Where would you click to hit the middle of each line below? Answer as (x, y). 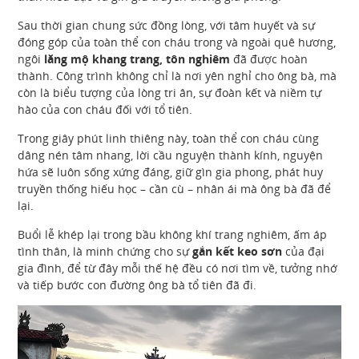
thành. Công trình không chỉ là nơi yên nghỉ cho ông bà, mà (177, 76)
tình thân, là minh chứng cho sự (105, 251)
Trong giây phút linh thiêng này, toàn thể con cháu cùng (169, 138)
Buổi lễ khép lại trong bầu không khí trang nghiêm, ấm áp (173, 234)
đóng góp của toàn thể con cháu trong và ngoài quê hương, (177, 42)
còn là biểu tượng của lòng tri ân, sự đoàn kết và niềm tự (170, 93)
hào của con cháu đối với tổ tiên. (105, 109)
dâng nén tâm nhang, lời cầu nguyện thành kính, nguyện (171, 155)
